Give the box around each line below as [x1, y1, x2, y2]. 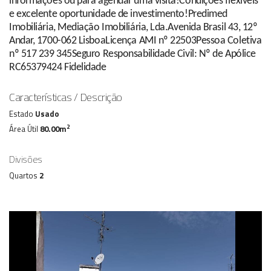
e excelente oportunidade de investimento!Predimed [9, 8, 227, 21]
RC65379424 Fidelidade [9, 62, 106, 74]
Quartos [9, 169, 39, 181]
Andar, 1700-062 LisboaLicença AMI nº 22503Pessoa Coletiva [9, 35, 262, 47]
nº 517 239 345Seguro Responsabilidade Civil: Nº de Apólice [9, 48, 256, 60]
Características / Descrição [9, 88, 122, 105]
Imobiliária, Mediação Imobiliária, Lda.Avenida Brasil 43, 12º [9, 22, 258, 34]
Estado [9, 107, 35, 120]
